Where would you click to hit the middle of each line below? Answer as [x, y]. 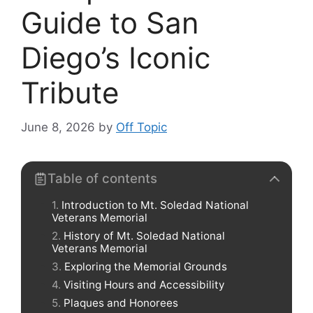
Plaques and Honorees [121, 303]
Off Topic [141, 127]
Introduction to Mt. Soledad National [155, 205]
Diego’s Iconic [116, 58]
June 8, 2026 [58, 127]
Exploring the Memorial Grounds [146, 266]
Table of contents [102, 178]
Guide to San [110, 23]
